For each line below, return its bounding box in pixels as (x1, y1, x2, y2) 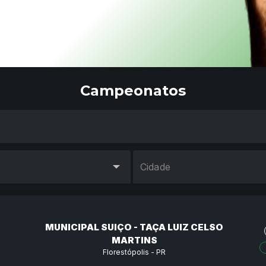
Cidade (140, 160, 170, 173)
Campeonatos (80, 81, 186, 99)
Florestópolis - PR (103, 247, 166, 256)
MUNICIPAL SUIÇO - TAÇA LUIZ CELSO (45, 221, 223, 233)
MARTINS (111, 234, 157, 246)
